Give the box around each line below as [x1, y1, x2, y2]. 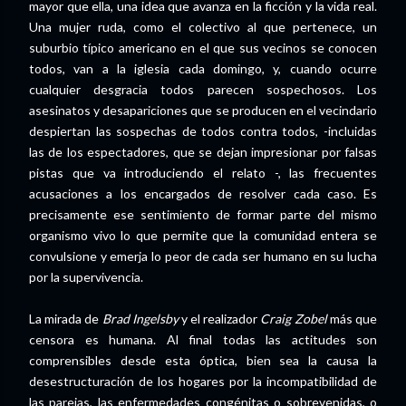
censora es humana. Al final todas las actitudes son [29, 332, 377, 348]
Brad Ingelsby [101, 311, 179, 327]
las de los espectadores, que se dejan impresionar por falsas [29, 144, 377, 160]
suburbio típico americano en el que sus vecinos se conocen [29, 40, 377, 56]
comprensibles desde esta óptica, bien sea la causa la [29, 353, 377, 369]
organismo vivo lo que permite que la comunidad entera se [29, 227, 377, 244]
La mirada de [29, 311, 102, 327]
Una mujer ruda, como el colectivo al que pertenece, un [29, 19, 377, 35]
